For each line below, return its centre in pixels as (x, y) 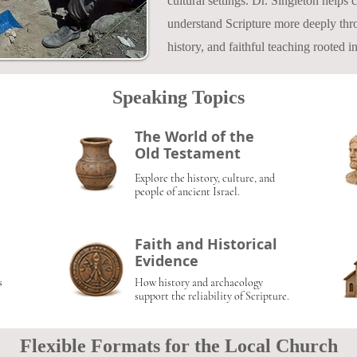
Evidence (167, 261)
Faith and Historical (206, 244)
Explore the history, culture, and (205, 178)
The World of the (194, 137)
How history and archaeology (199, 282)
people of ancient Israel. (187, 192)
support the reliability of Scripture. (212, 296)
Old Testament (188, 153)
